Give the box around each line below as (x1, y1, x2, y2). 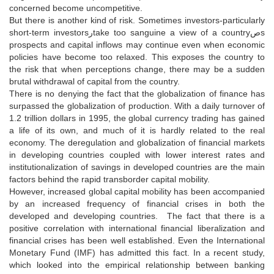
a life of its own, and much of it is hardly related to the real (9, 125, 265, 135)
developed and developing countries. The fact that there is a (9, 210, 265, 221)
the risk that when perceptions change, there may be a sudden (9, 64, 265, 74)
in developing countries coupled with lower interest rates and (9, 149, 265, 160)
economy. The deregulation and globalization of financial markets (9, 137, 265, 147)
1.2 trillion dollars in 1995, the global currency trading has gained (9, 113, 265, 123)
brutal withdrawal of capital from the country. (9, 76, 185, 86)
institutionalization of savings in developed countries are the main (9, 161, 265, 172)
